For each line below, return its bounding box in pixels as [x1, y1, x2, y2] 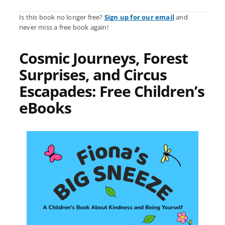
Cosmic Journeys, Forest [19, 48, 188, 69]
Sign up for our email [104, 13, 175, 22]
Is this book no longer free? [19, 13, 104, 22]
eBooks [19, 97, 71, 119]
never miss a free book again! [19, 23, 108, 32]
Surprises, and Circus [19, 64, 167, 85]
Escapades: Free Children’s [19, 81, 204, 102]
